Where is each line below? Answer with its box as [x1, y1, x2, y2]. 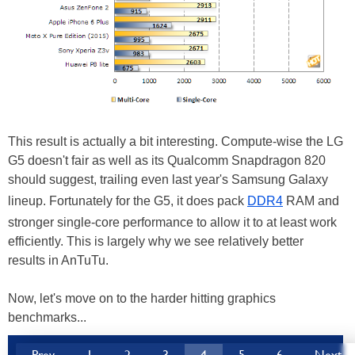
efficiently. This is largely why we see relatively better [8, 235, 303, 249]
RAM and [283, 194, 339, 208]
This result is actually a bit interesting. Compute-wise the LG [8, 135, 343, 149]
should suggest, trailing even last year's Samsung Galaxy [8, 173, 328, 187]
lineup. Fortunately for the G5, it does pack [8, 194, 247, 208]
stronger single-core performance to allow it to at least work [8, 216, 337, 230]
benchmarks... [8, 311, 86, 325]
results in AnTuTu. [8, 254, 109, 268]
